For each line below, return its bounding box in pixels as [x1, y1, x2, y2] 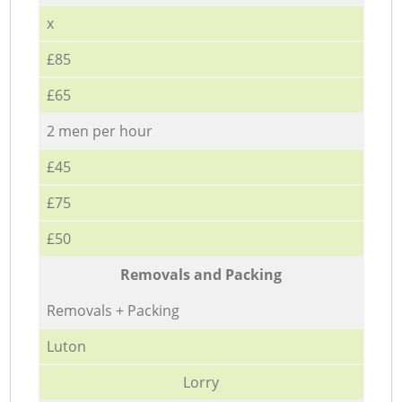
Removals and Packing [120, 264, 282, 284]
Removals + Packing [46, 300, 179, 320]
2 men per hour [46, 120, 153, 141]
